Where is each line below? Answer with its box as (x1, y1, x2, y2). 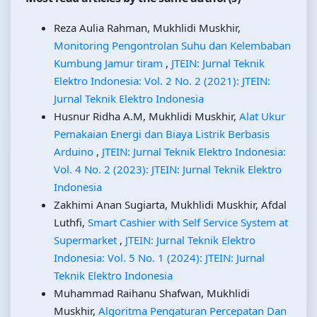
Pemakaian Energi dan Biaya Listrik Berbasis (54, 127, 270, 142)
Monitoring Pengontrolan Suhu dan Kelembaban (54, 38, 291, 53)
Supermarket (54, 233, 120, 248)
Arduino (54, 144, 96, 159)
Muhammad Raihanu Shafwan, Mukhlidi (54, 286, 250, 301)
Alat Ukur (239, 109, 285, 124)
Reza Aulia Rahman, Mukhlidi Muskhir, (54, 21, 241, 35)
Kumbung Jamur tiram (54, 56, 166, 71)
